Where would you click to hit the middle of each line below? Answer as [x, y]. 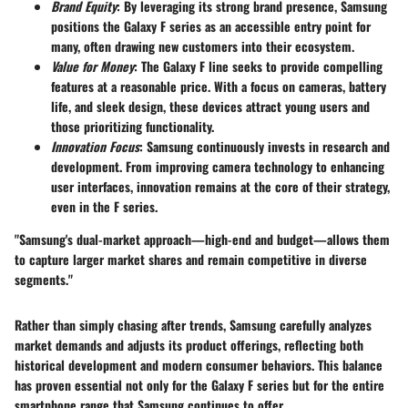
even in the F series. [104, 207]
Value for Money [92, 66]
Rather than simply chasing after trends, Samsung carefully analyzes [193, 325]
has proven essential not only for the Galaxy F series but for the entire [199, 385]
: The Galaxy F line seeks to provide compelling [258, 66]
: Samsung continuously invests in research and [265, 147]
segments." [44, 280]
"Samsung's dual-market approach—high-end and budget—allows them [202, 240]
